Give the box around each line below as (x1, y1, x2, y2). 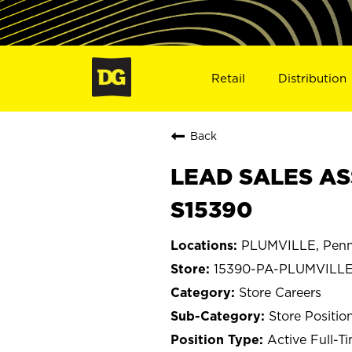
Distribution (278, 71, 347, 85)
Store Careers (239, 284, 321, 299)
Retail (211, 71, 245, 85)
